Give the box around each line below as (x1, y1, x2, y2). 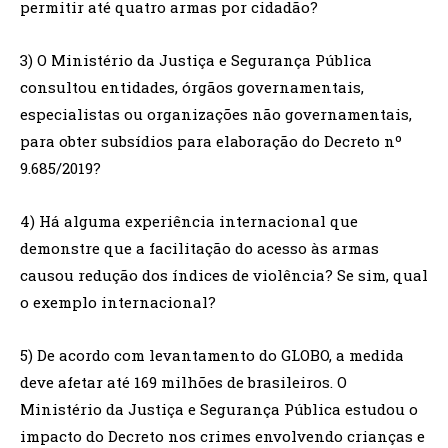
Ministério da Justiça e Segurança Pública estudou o (20, 398, 418, 419)
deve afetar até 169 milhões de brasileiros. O (20, 371, 347, 392)
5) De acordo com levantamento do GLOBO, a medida (20, 344, 404, 365)
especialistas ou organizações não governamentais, (20, 103, 412, 124)
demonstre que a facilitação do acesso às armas (20, 237, 379, 258)
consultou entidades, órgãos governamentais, (20, 76, 364, 97)
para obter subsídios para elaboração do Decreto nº (20, 130, 402, 151)
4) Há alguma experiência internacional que (20, 210, 358, 231)
